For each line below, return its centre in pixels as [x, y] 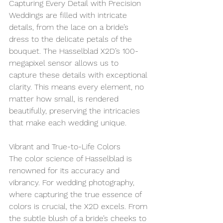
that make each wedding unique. [68, 122]
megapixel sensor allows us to [65, 63]
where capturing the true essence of [76, 194]
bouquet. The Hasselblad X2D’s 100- [74, 51]
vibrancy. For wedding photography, [73, 182]
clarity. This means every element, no [78, 87]
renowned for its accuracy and [65, 170]
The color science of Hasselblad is [72, 158]
